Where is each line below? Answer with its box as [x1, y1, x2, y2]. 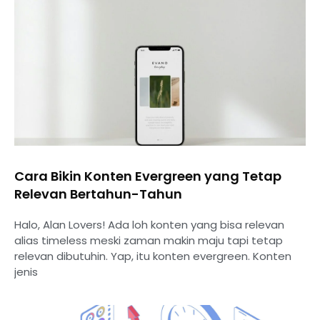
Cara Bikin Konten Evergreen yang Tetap [14, 167, 281, 186]
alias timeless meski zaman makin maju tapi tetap [14, 233, 283, 249]
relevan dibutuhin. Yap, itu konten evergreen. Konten [14, 249, 291, 264]
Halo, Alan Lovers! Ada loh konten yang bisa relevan [14, 217, 284, 233]
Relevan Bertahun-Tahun [14, 185, 182, 204]
